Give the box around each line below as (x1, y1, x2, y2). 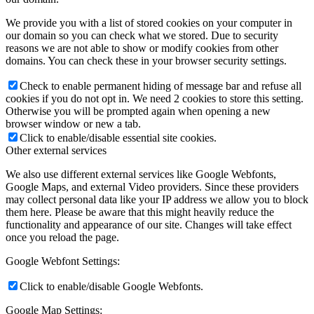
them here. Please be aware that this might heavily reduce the (6, 205, 274, 218)
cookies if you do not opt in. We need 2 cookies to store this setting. (6, 92, 303, 104)
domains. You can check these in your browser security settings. (6, 54, 287, 67)
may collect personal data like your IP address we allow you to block (6, 193, 308, 205)
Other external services (6, 144, 107, 156)
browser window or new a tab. (6, 117, 141, 130)
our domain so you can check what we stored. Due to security (6, 29, 278, 41)
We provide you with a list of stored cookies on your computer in (6, 16, 292, 29)
